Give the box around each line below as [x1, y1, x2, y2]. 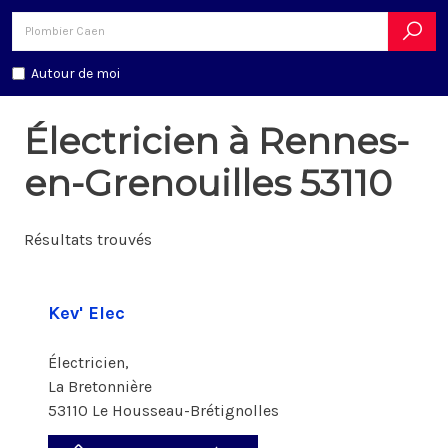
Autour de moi [31, 65, 120, 82]
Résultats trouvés [24, 230, 152, 249]
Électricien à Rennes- [24, 119, 409, 163]
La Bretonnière [48, 377, 156, 396]
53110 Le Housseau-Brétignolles [48, 401, 279, 420]
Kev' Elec [48, 302, 125, 324]
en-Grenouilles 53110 [24, 161, 392, 205]
